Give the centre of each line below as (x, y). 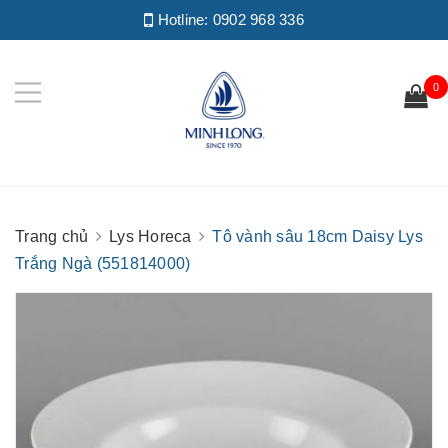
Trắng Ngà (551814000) (103, 263)
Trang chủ (52, 236)
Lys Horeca (150, 236)
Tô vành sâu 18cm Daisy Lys (317, 236)
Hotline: (183, 19)
